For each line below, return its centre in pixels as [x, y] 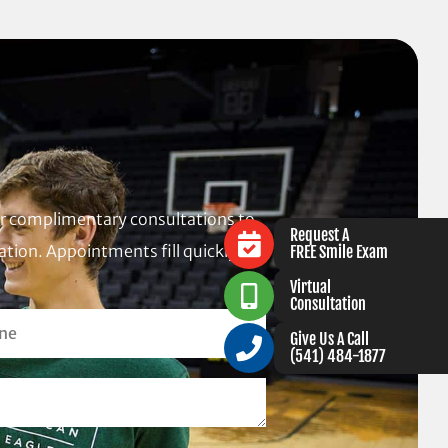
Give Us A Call [329, 338]
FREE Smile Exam [339, 251]
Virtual [310, 286]
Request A [319, 234]
